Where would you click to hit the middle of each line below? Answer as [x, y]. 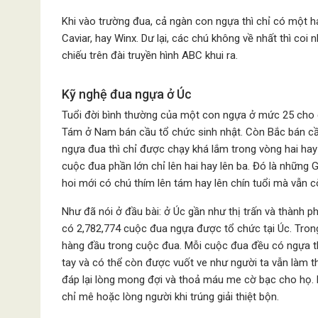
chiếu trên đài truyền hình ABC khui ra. [150, 55]
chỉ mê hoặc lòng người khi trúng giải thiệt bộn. [170, 297]
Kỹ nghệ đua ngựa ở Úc [127, 94]
